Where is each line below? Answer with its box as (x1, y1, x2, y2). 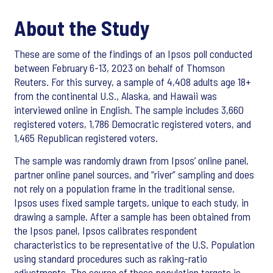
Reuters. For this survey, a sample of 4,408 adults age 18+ (14, 75, 251, 89)
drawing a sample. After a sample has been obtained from (14, 210, 250, 224)
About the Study (14, 15, 150, 41)
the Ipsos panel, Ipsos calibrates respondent (14, 224, 197, 238)
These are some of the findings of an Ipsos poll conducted (14, 47, 252, 61)
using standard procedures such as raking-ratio (14, 252, 207, 266)
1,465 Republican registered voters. (14, 131, 158, 145)
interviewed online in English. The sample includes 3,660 (14, 103, 244, 117)
